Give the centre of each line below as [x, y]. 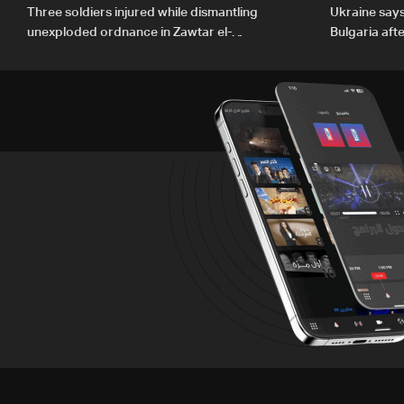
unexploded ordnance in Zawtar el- [129, 33]
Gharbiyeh [58, 53]
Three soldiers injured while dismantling [142, 13]
